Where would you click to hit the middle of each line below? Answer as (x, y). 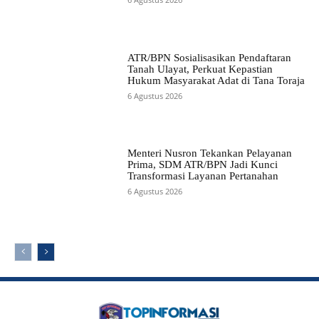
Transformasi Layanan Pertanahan (203, 176)
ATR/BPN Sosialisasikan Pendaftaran (209, 57)
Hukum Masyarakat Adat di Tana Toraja (216, 80)
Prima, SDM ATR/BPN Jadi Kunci (202, 164)
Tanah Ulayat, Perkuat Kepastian (200, 69)
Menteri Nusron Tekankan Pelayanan (209, 153)
